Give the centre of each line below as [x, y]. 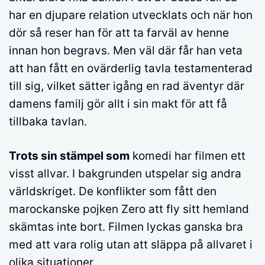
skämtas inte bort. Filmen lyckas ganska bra [126, 227]
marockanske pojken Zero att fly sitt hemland [129, 209]
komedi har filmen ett [188, 156]
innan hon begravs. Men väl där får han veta [126, 50]
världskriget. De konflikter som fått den [113, 191]
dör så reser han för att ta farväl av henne [119, 33]
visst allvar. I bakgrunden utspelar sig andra [125, 174]
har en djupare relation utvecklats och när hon [131, 15]
